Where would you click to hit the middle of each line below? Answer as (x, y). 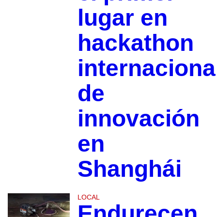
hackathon (135, 43)
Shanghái (129, 169)
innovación (138, 118)
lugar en (122, 17)
